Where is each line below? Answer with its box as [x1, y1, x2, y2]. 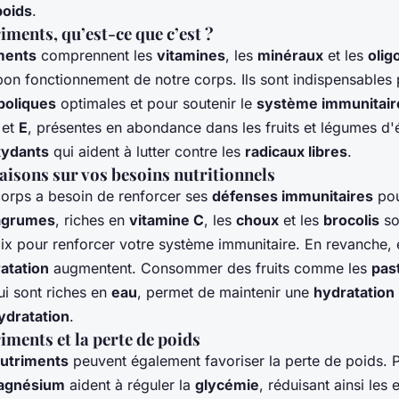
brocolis [323, 211, 379, 230]
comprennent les [37, 46, 157, 65]
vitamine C [129, 211, 204, 230]
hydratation [313, 283, 395, 302]
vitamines [157, 46, 225, 65]
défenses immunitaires [212, 187, 373, 206]
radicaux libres [245, 142, 347, 161]
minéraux [257, 46, 323, 65]
